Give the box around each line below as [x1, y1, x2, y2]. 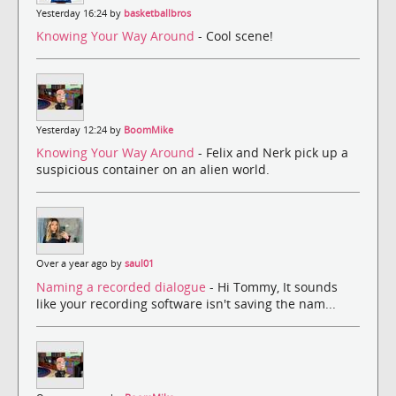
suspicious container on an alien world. [36, 161, 270, 179]
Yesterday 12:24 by [36, 124, 124, 137]
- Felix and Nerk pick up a [198, 144, 348, 162]
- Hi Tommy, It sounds [209, 278, 338, 295]
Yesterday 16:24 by [36, 6, 124, 19]
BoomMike [124, 124, 173, 137]
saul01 [125, 257, 154, 270]
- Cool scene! [198, 27, 273, 45]
